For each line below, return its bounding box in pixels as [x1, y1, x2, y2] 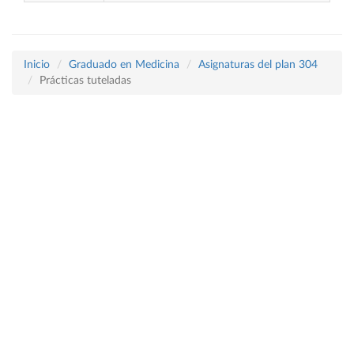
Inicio [24, 59, 50, 70]
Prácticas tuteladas [40, 75, 131, 86]
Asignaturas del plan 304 [198, 59, 318, 70]
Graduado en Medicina [69, 59, 179, 70]
